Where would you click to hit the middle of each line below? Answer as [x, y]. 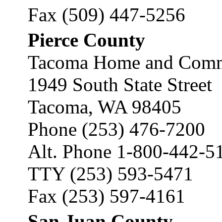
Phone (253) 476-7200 [116, 129]
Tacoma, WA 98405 [105, 107]
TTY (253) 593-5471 [111, 174]
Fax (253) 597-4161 [107, 196]
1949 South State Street [120, 84]
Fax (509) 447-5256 [107, 15]
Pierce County [86, 40]
